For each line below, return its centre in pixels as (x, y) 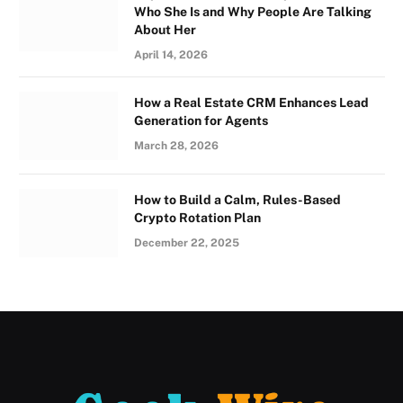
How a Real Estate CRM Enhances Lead (251, 103)
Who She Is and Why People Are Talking (253, 12)
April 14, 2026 (171, 55)
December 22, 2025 (187, 243)
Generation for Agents (201, 121)
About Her (165, 30)
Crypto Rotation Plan (197, 218)
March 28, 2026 (176, 146)
